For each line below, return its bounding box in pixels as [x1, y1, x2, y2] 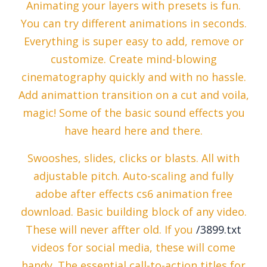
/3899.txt [196, 222, 241, 237]
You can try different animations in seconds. [20, 16, 247, 31]
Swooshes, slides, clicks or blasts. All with [27, 151, 240, 166]
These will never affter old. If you [26, 222, 196, 237]
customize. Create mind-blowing [50, 52, 217, 67]
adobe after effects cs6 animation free [35, 187, 232, 201]
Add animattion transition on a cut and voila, [18, 88, 249, 103]
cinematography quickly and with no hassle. [21, 70, 246, 85]
